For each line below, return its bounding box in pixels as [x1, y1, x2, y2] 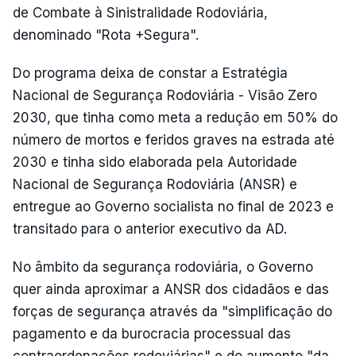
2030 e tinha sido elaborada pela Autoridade [13, 154, 297, 170]
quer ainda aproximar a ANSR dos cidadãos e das [13, 281, 329, 297]
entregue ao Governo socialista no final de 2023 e [13, 199, 334, 215]
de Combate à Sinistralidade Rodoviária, [13, 5, 268, 21]
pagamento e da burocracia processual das [13, 326, 291, 342]
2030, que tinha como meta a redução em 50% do [13, 110, 338, 126]
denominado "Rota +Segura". [13, 27, 199, 43]
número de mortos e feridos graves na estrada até [13, 132, 335, 148]
